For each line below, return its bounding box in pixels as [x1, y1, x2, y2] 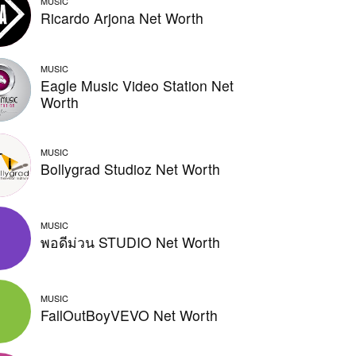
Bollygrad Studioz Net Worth [41, 158, 221, 179]
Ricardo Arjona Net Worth [41, 8, 204, 29]
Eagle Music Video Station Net [41, 75, 234, 95]
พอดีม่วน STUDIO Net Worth [41, 231, 221, 252]
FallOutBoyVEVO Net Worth [41, 304, 219, 325]
